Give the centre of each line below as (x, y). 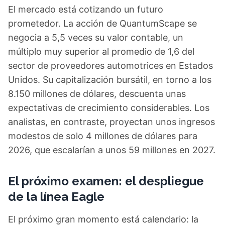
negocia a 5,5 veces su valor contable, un (96, 37)
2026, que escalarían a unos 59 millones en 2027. (112, 150)
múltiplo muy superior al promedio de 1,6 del (101, 51)
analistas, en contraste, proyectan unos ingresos (111, 122)
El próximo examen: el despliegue (106, 181)
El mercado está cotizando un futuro (86, 9)
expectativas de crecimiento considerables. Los (109, 108)
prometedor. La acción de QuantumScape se (102, 23)
